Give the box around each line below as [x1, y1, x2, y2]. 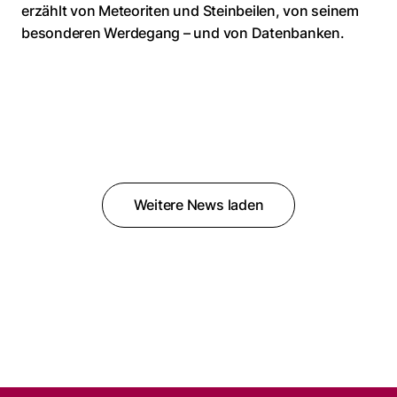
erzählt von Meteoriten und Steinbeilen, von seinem [21, 2, 360, 20]
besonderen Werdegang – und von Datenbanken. [21, 24, 345, 43]
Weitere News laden [133, 196, 264, 214]
